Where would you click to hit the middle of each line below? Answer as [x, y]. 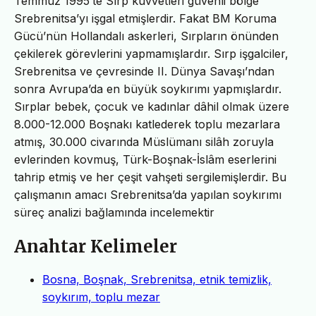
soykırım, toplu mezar [101, 297]
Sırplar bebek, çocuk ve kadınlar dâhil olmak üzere [152, 106]
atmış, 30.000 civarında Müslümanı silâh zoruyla [144, 141]
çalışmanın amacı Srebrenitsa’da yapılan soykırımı [148, 194]
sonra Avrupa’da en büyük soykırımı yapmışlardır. [148, 89]
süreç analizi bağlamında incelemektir [114, 212]
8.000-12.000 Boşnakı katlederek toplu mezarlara [147, 124]
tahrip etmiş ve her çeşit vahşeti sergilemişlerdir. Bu [150, 177]
